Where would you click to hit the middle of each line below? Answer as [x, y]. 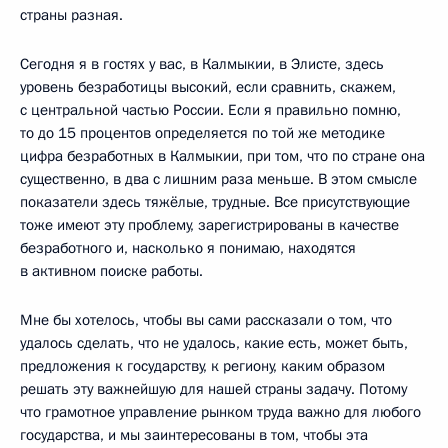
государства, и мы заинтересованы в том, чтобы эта [194, 435]
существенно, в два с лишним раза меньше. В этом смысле [218, 179]
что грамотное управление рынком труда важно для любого [220, 412]
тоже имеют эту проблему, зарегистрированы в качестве [209, 225]
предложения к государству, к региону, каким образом [202, 366]
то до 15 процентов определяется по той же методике [202, 133]
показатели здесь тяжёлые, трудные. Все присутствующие [215, 202]
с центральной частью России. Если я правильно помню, [210, 110]
